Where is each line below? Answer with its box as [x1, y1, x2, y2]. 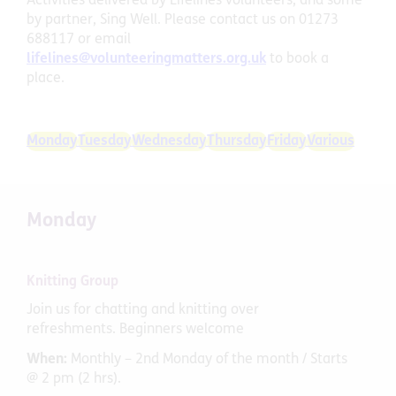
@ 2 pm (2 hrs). [27, 371, 121, 386]
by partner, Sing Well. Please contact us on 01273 [27, 12, 339, 27]
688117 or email [27, 32, 131, 47]
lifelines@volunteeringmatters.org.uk [27, 51, 266, 66]
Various [307, 133, 354, 148]
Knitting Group [27, 274, 118, 289]
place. [27, 71, 65, 86]
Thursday [207, 133, 267, 148]
